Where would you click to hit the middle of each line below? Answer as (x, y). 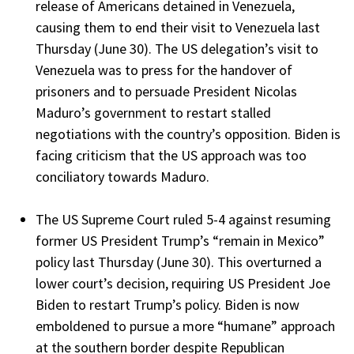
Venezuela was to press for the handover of (164, 70)
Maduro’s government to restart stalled (153, 113)
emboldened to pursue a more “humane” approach (185, 326)
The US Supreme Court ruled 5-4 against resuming (183, 220)
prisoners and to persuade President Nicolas (166, 92)
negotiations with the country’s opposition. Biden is (188, 134)
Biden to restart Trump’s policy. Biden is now (168, 305)
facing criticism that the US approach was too (171, 156)
